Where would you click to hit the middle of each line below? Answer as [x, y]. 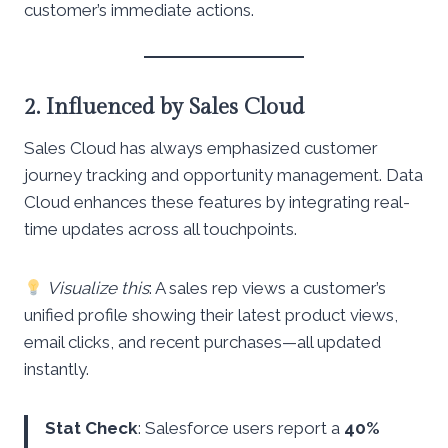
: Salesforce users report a [241, 428]
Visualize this [98, 288]
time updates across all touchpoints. [160, 229]
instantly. [56, 369]
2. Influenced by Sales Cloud [164, 107]
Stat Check [91, 428]
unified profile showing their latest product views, [211, 315]
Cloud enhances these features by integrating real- [217, 202]
